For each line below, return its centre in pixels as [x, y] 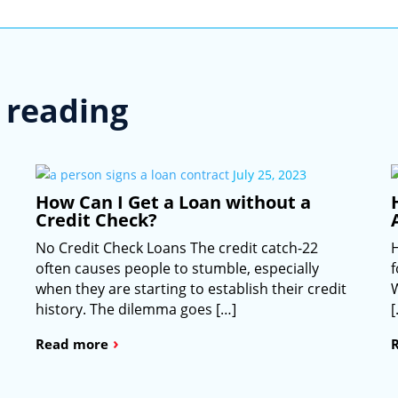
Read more [72, 344]
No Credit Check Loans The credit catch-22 [176, 248]
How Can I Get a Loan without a [173, 203]
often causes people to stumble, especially [177, 269]
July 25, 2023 [269, 175]
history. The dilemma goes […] [135, 310]
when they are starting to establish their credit [191, 289]
